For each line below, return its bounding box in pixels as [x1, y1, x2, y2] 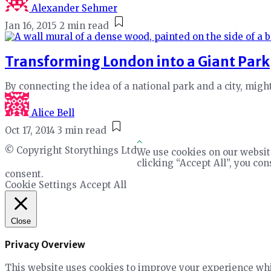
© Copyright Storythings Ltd [5, 145, 137, 157]
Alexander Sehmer [31, 2, 117, 14]
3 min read [57, 125, 106, 137]
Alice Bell [31, 107, 74, 119]
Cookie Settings [5, 179, 77, 191]
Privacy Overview [5, 239, 85, 251]
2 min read [59, 19, 109, 31]
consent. [5, 168, 44, 180]
